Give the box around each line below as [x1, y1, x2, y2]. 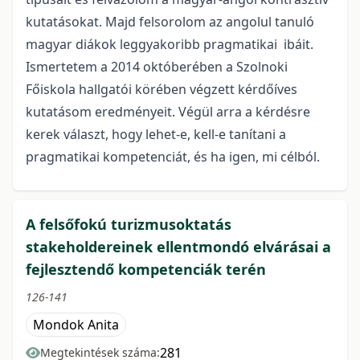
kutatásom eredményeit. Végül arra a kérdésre [26, 103, 310, 121]
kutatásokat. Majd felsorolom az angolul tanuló [26, 13, 314, 31]
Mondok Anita [33, 316, 119, 334]
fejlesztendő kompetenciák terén [26, 260, 266, 280]
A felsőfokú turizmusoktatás [26, 215, 231, 235]
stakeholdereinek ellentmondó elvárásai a [26, 237, 331, 257]
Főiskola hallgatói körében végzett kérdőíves [26, 80, 297, 99]
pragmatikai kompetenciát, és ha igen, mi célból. [26, 148, 323, 166]
